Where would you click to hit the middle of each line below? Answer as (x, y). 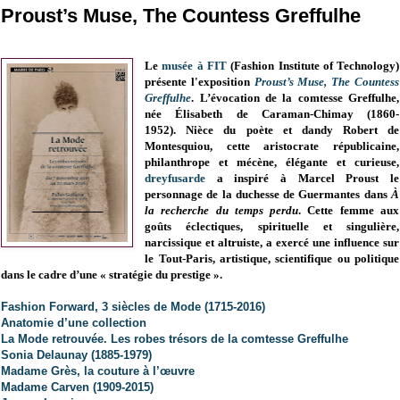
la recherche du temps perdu (222, 211)
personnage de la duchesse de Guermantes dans (268, 195)
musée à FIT (194, 66)
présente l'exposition (200, 82)
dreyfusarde (175, 179)
